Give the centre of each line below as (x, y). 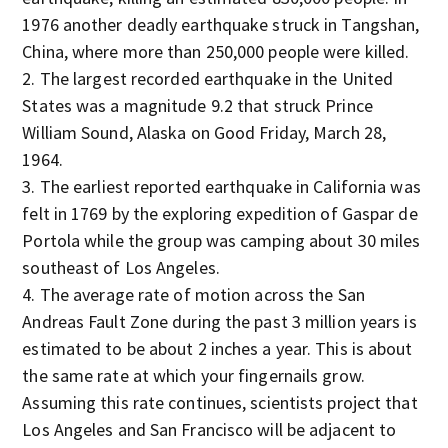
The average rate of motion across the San (202, 294)
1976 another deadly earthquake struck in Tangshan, (221, 24)
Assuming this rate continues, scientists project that (220, 402)
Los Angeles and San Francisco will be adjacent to (209, 429)
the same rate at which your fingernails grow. (193, 375)
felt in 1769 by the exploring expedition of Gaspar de (220, 213)
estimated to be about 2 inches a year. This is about (217, 348)
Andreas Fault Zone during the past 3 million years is (219, 321)
